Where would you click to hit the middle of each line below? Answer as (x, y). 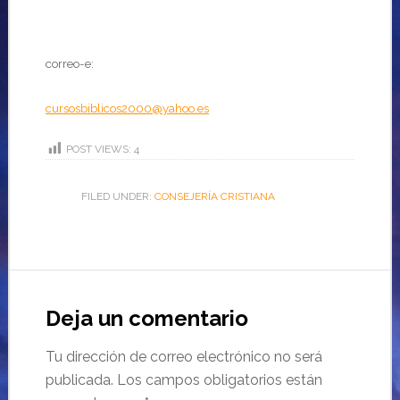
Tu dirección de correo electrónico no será (183, 357)
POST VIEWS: (98, 150)
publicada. (79, 380)
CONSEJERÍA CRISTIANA (214, 196)
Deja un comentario (146, 318)
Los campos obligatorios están (219, 380)
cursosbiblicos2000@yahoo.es (127, 108)
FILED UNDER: (117, 196)
